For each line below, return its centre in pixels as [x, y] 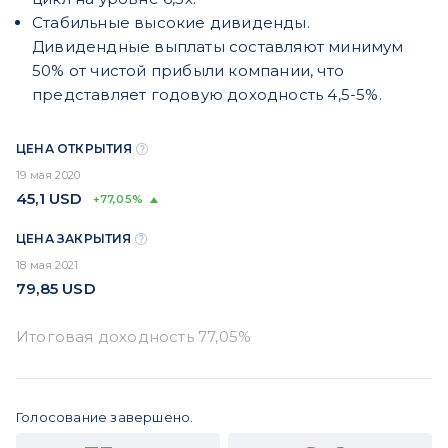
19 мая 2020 [48, 175]
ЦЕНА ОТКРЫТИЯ [76, 149]
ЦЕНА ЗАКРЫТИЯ [75, 239]
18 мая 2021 [47, 265]
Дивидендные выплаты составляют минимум [218, 47]
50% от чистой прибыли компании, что [188, 71]
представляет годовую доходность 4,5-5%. [207, 95]
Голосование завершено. [105, 417]
